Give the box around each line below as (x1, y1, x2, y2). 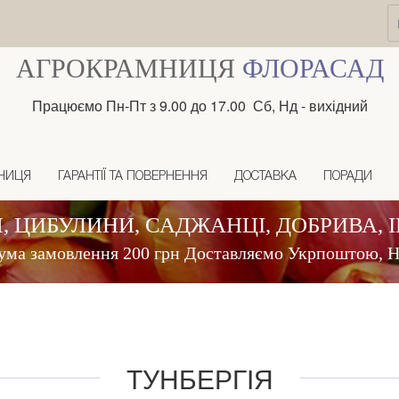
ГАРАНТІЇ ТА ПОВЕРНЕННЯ (58, 170, 208, 183)
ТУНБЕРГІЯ (126, 358, 273, 397)
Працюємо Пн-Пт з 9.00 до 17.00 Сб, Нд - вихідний (31, 94, 368, 116)
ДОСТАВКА (234, 170, 297, 183)
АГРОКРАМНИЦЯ (15, 53, 242, 83)
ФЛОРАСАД (241, 53, 384, 83)
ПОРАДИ (323, 170, 372, 183)
